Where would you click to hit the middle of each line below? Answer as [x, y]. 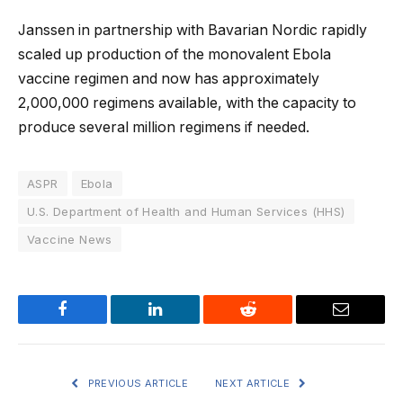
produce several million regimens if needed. [164, 127]
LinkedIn [184, 322]
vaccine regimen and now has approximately [169, 78]
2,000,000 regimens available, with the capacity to [187, 103]
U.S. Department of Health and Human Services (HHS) [186, 211]
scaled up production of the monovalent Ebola [175, 54]
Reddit [268, 322]
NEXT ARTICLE [254, 383]
